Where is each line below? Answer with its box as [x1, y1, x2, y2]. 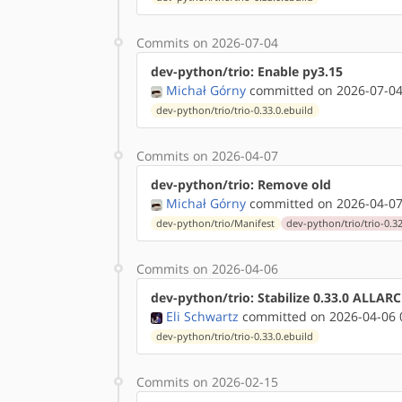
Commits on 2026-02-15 [136, 373, 278, 390]
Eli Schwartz [166, 308, 239, 325]
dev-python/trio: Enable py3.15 [151, 63, 343, 80]
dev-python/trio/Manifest [156, 217, 275, 230]
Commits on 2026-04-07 [136, 147, 278, 164]
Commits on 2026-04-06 [136, 260, 278, 277]
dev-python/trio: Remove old [151, 176, 331, 193]
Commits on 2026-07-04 [136, 34, 278, 51]
